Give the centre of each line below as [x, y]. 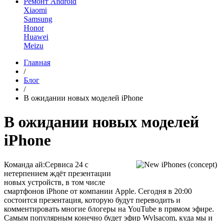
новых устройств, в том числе [55, 182]
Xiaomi [35, 10]
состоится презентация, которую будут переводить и [92, 200]
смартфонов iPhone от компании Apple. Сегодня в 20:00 [98, 191]
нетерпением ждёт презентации [57, 173]
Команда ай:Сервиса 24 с [46, 164]
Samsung [38, 19]
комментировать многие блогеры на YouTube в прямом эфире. [109, 209]
